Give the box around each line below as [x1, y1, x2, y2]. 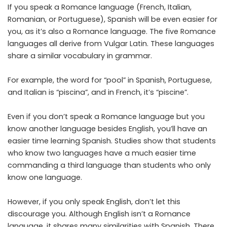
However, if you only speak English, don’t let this [8, 196, 180, 207]
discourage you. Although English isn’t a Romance [8, 208, 191, 219]
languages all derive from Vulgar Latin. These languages [8, 38, 214, 49]
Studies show [115, 135, 163, 146]
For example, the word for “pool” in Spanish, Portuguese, [8, 74, 212, 85]
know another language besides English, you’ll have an [8, 123, 207, 134]
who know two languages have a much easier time [8, 147, 196, 158]
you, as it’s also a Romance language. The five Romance [8, 26, 216, 36]
